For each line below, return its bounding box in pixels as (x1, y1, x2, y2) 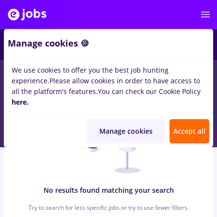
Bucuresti (108, 70, 144, 79)
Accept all (173, 126, 205, 136)
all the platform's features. (12, 87, 98, 96)
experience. (12, 76, 49, 85)
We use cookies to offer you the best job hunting (12, 65, 169, 75)
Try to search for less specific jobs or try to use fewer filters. (28, 203, 189, 212)
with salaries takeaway (23, 70, 102, 79)
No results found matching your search (43, 186, 174, 195)
